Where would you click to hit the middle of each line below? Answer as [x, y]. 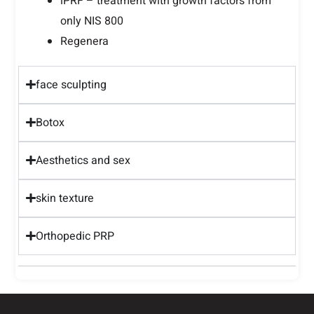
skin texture [64, 198]
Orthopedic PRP [75, 236]
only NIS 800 [92, 21]
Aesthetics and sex [83, 160]
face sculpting [71, 84]
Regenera [85, 41]
